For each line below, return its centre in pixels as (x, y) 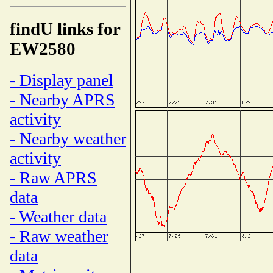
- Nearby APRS (62, 99)
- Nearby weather (68, 138)
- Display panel (62, 80)
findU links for (65, 29)
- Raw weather (59, 236)
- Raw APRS (53, 177)
